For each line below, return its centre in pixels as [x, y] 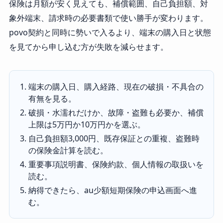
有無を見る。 [52, 98]
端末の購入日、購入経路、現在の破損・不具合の [116, 86]
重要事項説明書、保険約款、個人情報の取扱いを [116, 164]
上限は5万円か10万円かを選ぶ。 [87, 124]
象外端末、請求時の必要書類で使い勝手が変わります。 [108, 18]
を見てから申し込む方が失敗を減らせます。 [88, 47]
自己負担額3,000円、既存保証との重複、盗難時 [114, 138]
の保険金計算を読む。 [68, 150]
